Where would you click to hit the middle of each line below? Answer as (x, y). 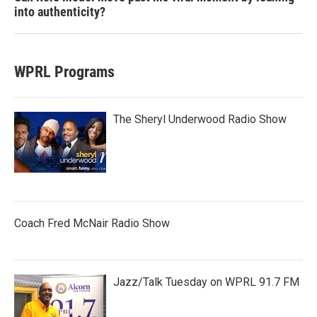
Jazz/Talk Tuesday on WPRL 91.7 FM (206, 282)
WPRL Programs (64, 72)
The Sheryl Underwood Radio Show (200, 119)
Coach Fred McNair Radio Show (92, 223)
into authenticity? (60, 12)
